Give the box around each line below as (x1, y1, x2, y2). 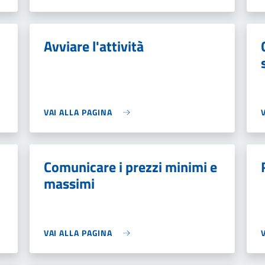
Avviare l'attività (43, 35, 144, 57)
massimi (43, 173, 95, 194)
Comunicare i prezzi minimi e (43, 156, 217, 177)
